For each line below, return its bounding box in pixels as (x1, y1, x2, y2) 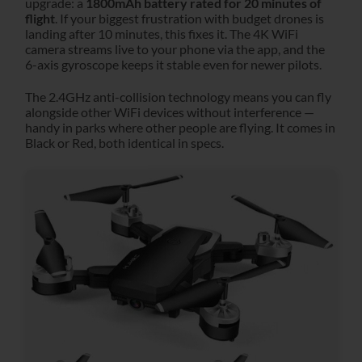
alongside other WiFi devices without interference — (25, 103, 314, 120)
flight (25, 11, 55, 27)
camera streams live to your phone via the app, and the (25, 41, 325, 57)
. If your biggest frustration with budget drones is (55, 11, 324, 27)
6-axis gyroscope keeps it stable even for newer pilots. (25, 57, 322, 73)
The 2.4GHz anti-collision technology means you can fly (25, 88, 331, 104)
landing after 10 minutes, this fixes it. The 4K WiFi (25, 26, 298, 42)
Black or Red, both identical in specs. (25, 134, 224, 150)
